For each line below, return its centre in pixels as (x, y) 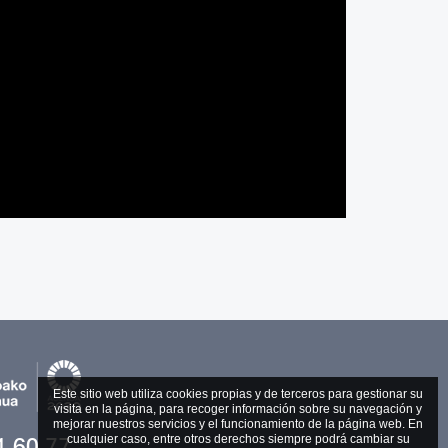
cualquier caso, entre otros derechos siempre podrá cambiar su (238, 439)
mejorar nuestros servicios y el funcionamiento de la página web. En (238, 424)
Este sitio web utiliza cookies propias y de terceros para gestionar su (238, 394)
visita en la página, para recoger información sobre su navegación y (238, 409)
